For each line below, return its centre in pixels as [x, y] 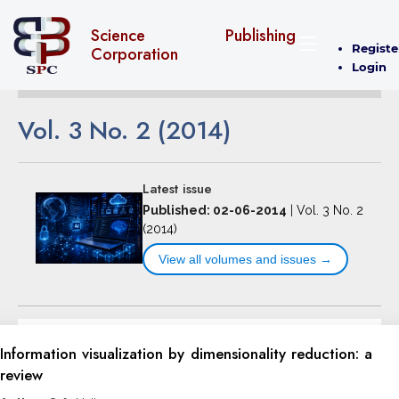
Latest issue [177, 188]
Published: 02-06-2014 [214, 210]
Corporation [134, 54]
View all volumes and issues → [245, 259]
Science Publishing [193, 35]
